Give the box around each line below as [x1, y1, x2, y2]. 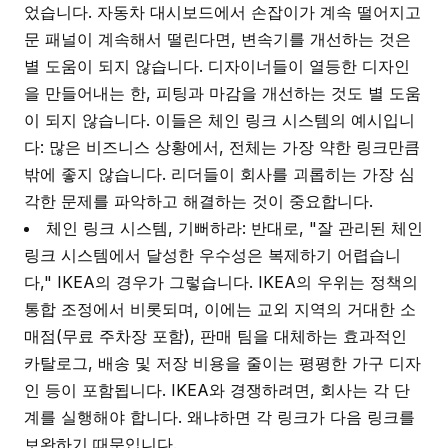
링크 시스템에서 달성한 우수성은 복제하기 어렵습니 [24, 245, 401, 265]
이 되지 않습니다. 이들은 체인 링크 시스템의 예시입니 [24, 110, 415, 130]
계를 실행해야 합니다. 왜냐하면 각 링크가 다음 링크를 [24, 407, 415, 427]
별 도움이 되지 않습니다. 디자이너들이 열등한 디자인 [24, 56, 410, 76]
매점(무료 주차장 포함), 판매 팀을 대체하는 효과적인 [24, 326, 407, 346]
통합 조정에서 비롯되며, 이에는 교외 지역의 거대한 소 [24, 299, 416, 319]
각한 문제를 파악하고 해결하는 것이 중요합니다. [24, 191, 373, 211]
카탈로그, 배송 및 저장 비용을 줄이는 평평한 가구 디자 [24, 353, 421, 373]
